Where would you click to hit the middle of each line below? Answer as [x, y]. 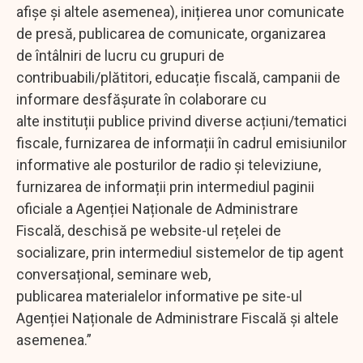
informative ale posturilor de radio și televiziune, [169, 164]
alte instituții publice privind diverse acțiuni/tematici [181, 121]
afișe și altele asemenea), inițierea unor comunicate [180, 11]
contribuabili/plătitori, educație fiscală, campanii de [178, 77]
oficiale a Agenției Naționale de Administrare [157, 208]
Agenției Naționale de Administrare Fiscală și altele [177, 318]
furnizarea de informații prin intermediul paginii [165, 186]
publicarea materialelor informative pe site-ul [159, 296]
